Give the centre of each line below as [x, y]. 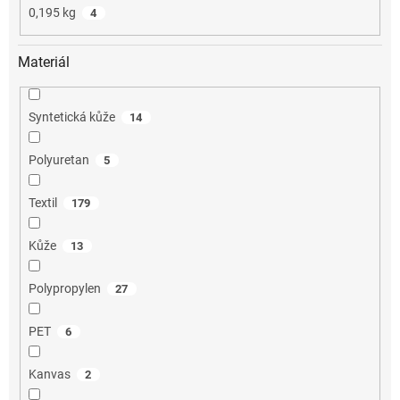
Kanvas [49, 375]
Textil [42, 203]
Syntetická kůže [71, 117]
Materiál [44, 62]
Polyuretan [58, 160]
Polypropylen [64, 289]
